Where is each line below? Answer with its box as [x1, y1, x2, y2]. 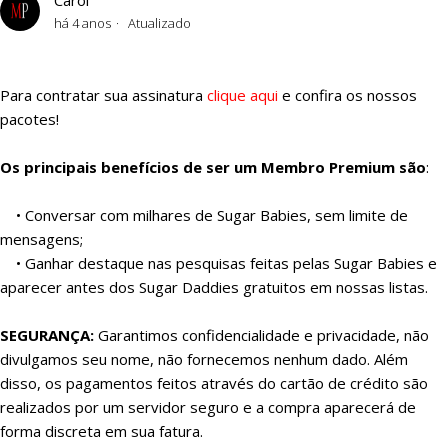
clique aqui [207, 85, 278, 106]
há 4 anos [54, 14, 111, 33]
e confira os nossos [278, 85, 417, 106]
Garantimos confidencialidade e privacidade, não [94, 325, 429, 346]
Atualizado [128, 14, 191, 33]
